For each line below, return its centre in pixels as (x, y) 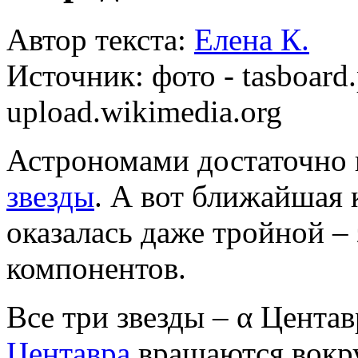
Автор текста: (100, 39)
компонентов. (96, 268)
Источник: (79, 75)
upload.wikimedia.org (144, 111)
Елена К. (252, 39)
